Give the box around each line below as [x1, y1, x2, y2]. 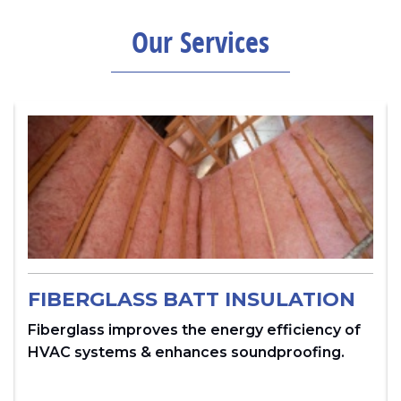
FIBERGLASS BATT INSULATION [28, 287, 355, 312]
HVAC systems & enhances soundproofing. [28, 344, 345, 362]
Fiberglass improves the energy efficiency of [28, 321, 361, 339]
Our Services [132, 21, 269, 62]
